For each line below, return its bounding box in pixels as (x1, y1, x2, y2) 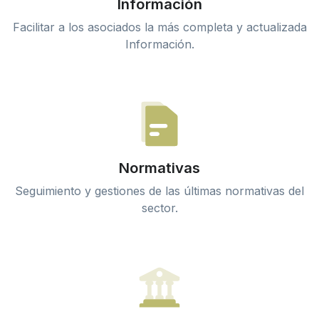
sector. (141, 200, 178, 215)
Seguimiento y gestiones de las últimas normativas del (15, 183, 304, 198)
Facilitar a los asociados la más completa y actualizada (12, 19, 307, 34)
